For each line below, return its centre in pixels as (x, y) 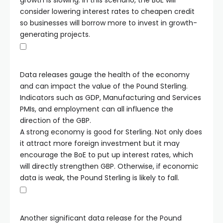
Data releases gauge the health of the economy (105, 75)
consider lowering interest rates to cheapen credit (107, 11)
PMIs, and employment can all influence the (97, 109)
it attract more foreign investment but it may (100, 143)
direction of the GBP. (56, 120)
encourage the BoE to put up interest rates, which (107, 155)
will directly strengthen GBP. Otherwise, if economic (109, 166)
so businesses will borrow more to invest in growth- (109, 23)
